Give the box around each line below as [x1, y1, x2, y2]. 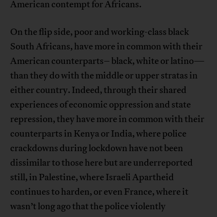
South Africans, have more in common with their [10, 41, 203, 53]
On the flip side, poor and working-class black [10, 26, 189, 38]
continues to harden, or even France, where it [10, 186, 189, 198]
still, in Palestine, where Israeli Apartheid [10, 171, 174, 184]
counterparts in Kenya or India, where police [10, 128, 187, 140]
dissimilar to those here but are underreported [10, 157, 193, 169]
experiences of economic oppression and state [10, 99, 191, 111]
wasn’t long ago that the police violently [10, 201, 166, 213]
